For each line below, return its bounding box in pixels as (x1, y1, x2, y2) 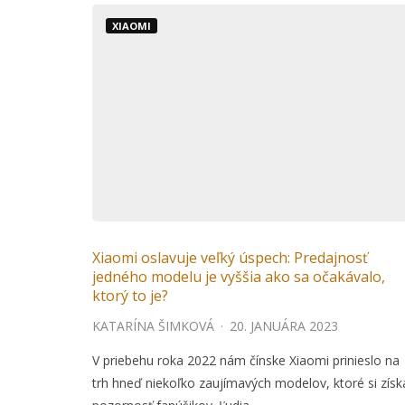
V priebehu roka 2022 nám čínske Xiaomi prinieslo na (92, 352, 400, 370)
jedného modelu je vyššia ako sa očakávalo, (92, 267, 385, 287)
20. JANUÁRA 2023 (230, 317, 338, 335)
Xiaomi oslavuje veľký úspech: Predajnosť (92, 248, 368, 268)
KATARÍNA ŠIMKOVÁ (92, 317, 214, 335)
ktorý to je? (92, 286, 168, 306)
